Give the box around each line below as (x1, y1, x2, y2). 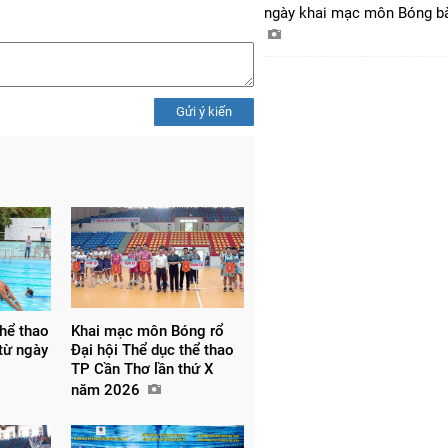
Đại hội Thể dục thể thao (70, 341, 234, 360)
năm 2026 (70, 381, 144, 400)
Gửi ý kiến (176, 104, 232, 120)
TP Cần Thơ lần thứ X (70, 360, 214, 379)
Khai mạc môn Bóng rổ (70, 322, 224, 341)
